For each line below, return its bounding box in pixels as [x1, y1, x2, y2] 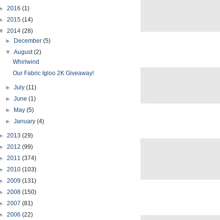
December [14, 37, 44, 44]
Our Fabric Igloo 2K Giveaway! [12, 70, 94, 77]
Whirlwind [12, 58, 39, 65]
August [14, 49, 34, 55]
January [14, 118, 37, 125]
